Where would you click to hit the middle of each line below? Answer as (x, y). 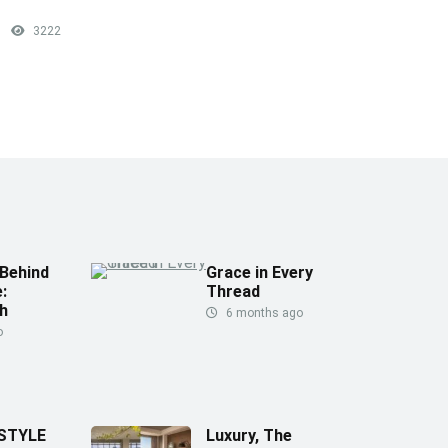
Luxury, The (249, 435)
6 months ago (263, 312)
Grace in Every (259, 272)
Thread (233, 291)
